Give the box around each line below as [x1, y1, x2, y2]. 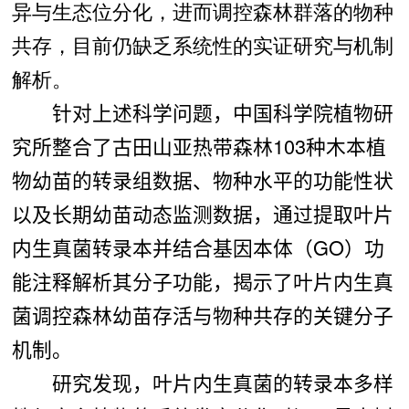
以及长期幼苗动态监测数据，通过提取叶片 [11, 198, 393, 227]
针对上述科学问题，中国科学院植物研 [51, 97, 393, 126]
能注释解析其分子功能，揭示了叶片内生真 [11, 266, 393, 295]
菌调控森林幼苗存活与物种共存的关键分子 [11, 299, 393, 329]
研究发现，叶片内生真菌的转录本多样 [51, 367, 393, 396]
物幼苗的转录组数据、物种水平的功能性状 [11, 164, 393, 194]
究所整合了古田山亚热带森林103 [11, 131, 306, 160]
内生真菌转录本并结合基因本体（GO [11, 232, 344, 261]
